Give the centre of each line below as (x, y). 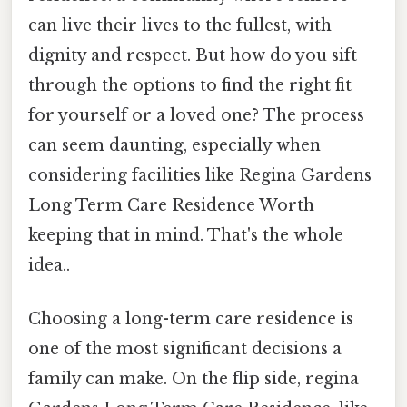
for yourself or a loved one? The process (196, 115)
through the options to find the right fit (190, 85)
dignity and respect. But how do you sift (193, 55)
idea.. (49, 265)
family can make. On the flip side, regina (194, 379)
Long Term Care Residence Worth (171, 205)
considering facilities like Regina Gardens (200, 175)
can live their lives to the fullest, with (180, 25)
